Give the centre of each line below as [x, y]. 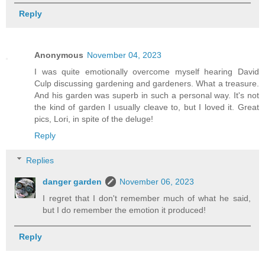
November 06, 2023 [157, 181]
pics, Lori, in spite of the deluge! [94, 119]
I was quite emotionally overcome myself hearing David [147, 71]
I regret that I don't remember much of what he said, [147, 198]
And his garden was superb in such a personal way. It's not [147, 95]
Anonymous [59, 55]
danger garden [72, 181]
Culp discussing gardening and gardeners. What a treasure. [147, 83]
